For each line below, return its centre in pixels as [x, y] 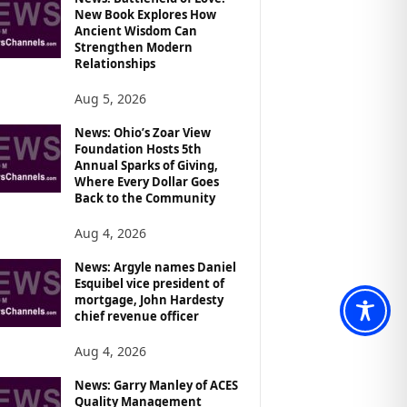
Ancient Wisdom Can [135, 30]
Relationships [114, 63]
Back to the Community [144, 198]
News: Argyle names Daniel [155, 267]
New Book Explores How [145, 14]
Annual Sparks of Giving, [146, 165]
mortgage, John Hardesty [149, 299]
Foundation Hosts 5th [138, 149]
